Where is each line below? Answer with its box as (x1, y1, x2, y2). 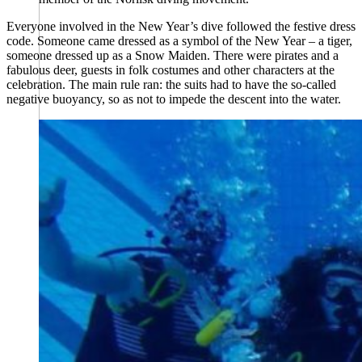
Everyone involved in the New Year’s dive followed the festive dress (6, 19, 356, 34)
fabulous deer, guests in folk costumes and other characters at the (6, 63, 335, 78)
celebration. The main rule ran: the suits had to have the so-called (6, 78, 336, 92)
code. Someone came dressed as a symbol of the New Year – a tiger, (6, 34, 352, 48)
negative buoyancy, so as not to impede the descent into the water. (6, 92, 341, 107)
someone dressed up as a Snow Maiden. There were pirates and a (6, 48, 339, 63)
